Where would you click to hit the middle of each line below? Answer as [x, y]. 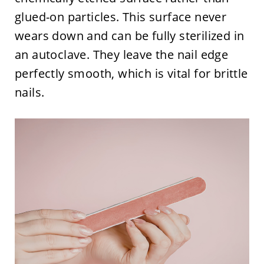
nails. [29, 92]
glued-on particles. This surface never [121, 16]
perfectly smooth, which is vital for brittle [131, 73]
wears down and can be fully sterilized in [129, 35]
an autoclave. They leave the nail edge [121, 54]
